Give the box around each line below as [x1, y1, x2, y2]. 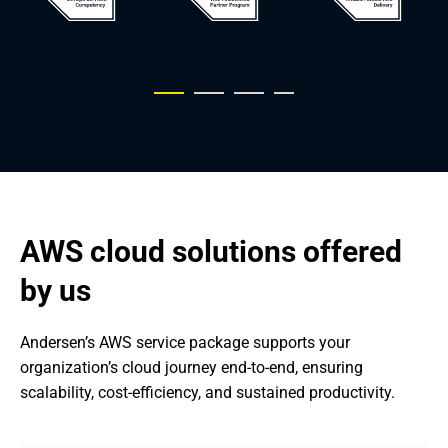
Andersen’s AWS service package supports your [20, 333, 350, 352]
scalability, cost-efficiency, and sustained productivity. [20, 383, 395, 402]
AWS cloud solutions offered [20, 234, 402, 269]
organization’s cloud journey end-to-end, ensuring [20, 358, 363, 377]
